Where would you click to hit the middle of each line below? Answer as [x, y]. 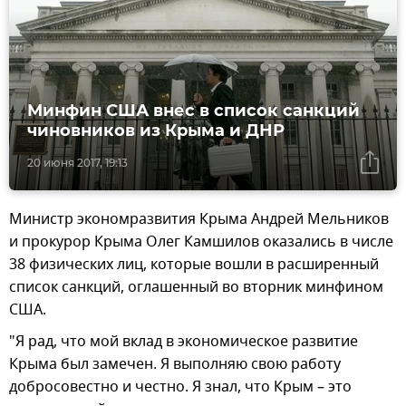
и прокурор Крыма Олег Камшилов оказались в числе [201, 242]
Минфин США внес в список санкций [193, 110]
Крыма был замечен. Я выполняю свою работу [175, 364]
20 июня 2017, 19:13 [77, 162]
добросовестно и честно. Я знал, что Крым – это [180, 387]
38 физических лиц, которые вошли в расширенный [194, 264]
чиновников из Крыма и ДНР [156, 130]
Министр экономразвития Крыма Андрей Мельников [199, 219]
